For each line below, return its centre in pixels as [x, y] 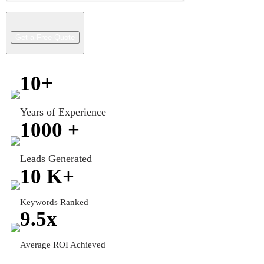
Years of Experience [63, 112]
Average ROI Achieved [63, 245]
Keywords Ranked [54, 202]
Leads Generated [56, 159]
